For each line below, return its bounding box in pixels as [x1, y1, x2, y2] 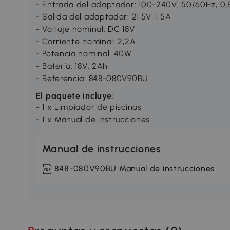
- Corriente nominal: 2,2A [35, 36, 136, 47]
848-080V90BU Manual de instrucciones [54, 164, 215, 174]
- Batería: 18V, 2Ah [35, 61, 108, 71]
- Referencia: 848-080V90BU [35, 73, 148, 84]
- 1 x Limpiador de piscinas [35, 102, 142, 112]
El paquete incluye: [35, 91, 114, 101]
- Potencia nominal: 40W [35, 49, 132, 59]
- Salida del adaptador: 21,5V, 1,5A [35, 12, 171, 22]
